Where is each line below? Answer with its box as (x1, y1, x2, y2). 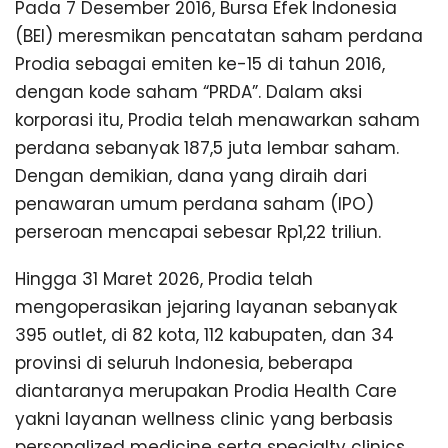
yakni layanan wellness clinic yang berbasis (15, 406, 393, 431)
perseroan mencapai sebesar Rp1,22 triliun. (15, 220, 381, 245)
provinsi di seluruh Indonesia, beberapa (15, 350, 353, 375)
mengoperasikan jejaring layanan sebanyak (15, 294, 397, 319)
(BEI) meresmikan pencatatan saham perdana (15, 24, 423, 49)
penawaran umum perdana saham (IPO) (15, 192, 374, 217)
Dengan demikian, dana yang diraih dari (15, 164, 367, 189)
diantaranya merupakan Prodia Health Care (15, 378, 397, 403)
